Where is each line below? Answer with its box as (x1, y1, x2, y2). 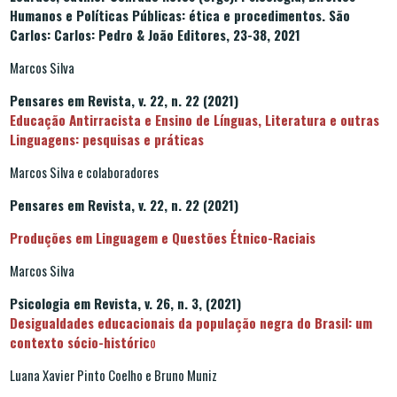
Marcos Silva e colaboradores (10, 161, 164, 182)
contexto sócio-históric (10, 331, 150, 352)
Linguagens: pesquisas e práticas (10, 128, 204, 149)
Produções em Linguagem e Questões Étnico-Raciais (10, 227, 315, 247)
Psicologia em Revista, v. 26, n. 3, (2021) (10, 292, 241, 313)
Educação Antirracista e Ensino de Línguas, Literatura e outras (10, 109, 379, 129)
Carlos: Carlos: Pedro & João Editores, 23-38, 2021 (10, 24, 300, 44)
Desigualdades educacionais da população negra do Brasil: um (10, 312, 372, 332)
